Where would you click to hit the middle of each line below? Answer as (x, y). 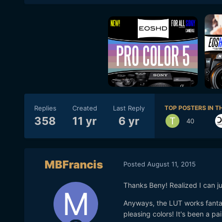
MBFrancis (74, 165)
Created (84, 108)
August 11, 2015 (171, 164)
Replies (45, 108)
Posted (135, 164)
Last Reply (129, 108)
